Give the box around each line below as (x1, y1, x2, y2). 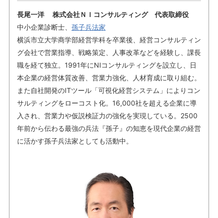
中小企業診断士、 (17, 23, 72, 32)
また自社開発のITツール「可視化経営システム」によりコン (17, 86, 200, 95)
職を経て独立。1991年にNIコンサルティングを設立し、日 (17, 61, 197, 70)
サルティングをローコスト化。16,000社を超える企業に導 (17, 99, 197, 108)
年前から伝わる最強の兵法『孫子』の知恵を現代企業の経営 (17, 124, 201, 133)
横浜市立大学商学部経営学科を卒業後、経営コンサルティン (17, 36, 201, 44)
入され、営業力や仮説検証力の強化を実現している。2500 (17, 111, 198, 120)
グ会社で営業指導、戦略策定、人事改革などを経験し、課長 (17, 48, 201, 57)
